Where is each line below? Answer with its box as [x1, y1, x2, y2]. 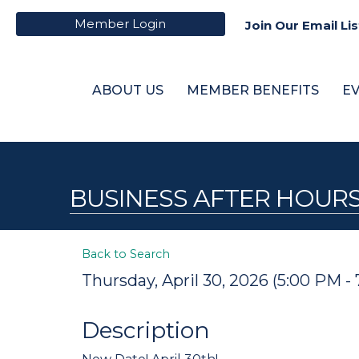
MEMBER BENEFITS [187, 82, 319, 98]
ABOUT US [92, 82, 163, 98]
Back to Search [82, 247, 170, 261]
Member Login [75, 15, 167, 31]
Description [82, 317, 210, 344]
